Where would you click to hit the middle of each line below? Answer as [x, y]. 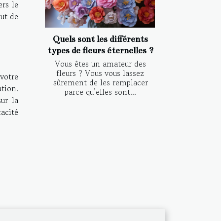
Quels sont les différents [100, 39]
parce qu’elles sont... [100, 92]
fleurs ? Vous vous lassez [100, 73]
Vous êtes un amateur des [100, 64]
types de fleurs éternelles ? [100, 51]
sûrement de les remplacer [100, 83]
